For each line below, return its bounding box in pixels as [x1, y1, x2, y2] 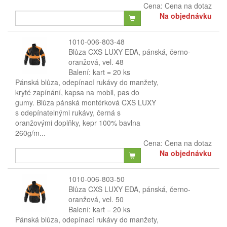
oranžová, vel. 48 [68, 57, 124, 67]
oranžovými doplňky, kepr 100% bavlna [15, 118, 140, 128]
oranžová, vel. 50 [68, 194, 124, 204]
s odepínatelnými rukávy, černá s [15, 107, 121, 118]
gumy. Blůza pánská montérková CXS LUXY [15, 97, 156, 107]
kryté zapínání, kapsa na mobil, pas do [15, 87, 139, 97]
